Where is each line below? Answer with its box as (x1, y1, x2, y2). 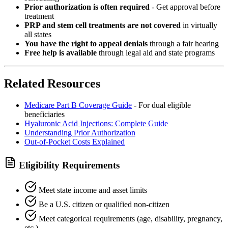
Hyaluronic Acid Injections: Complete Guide (24, 119, 168, 128)
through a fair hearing (148, 39, 219, 48)
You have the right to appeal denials (24, 39, 148, 48)
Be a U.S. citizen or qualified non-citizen (37, 199, 169, 209)
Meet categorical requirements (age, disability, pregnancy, (37, 214, 222, 223)
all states (24, 30, 51, 39)
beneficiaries (24, 110, 65, 119)
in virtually (181, 21, 217, 30)
